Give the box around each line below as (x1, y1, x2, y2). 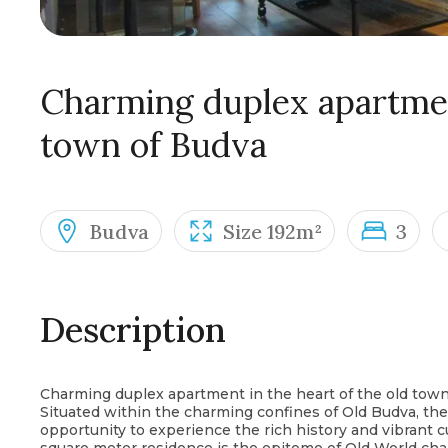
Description (40, 308, 226, 351)
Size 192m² (223, 218, 322, 244)
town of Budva (40, 123, 267, 166)
